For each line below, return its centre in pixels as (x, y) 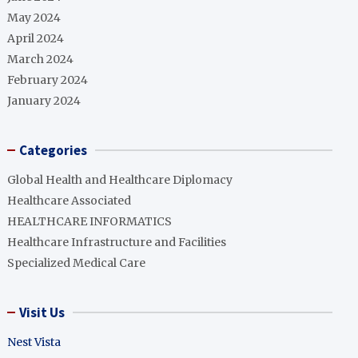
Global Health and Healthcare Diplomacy (120, 180)
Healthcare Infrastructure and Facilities (117, 242)
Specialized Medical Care (77, 263)
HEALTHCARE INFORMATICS (90, 221)
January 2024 (44, 101)
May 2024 (34, 18)
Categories (54, 150)
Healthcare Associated (70, 201)
